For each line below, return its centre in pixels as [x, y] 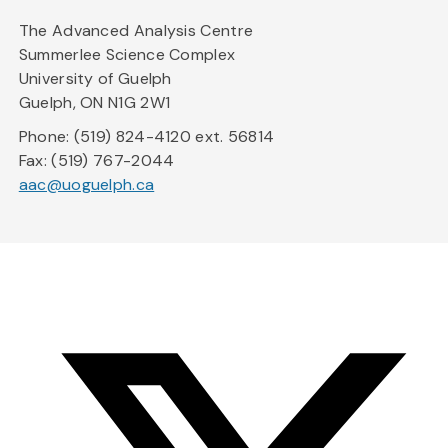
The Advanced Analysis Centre [136, 31]
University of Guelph [95, 79]
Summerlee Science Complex [127, 55]
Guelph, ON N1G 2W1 [94, 103]
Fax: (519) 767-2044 [96, 161]
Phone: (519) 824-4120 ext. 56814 [146, 137]
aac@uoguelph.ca [86, 185]
